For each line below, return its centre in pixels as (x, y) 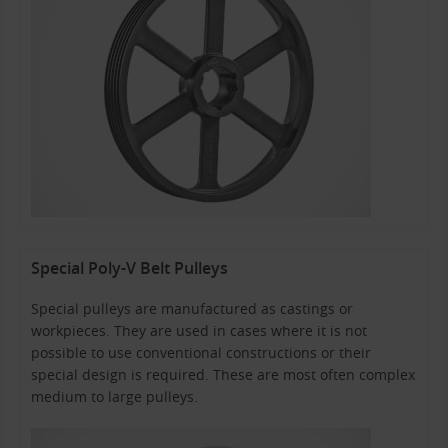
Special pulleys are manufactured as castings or (192, 308)
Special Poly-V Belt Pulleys (129, 267)
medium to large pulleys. (114, 396)
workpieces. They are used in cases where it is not (199, 330)
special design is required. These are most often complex (223, 374)
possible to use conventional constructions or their (201, 352)
